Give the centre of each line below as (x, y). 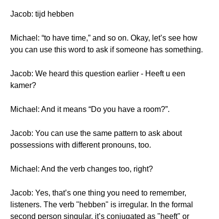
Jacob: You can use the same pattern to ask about (96, 133)
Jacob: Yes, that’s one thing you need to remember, (98, 193)
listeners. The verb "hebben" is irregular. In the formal (102, 205)
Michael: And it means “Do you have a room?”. (90, 109)
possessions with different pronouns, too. (81, 145)
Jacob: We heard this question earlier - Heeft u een (98, 74)
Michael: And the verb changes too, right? (82, 169)
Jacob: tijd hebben (42, 14)
